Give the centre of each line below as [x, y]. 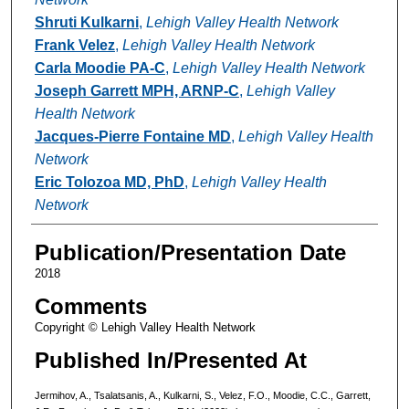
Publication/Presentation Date [190, 253]
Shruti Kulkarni [86, 23]
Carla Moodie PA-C [100, 68]
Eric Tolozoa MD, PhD [109, 183]
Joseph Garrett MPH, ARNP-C [136, 91]
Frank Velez [74, 46]
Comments [90, 307]
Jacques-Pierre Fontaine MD [132, 137]
